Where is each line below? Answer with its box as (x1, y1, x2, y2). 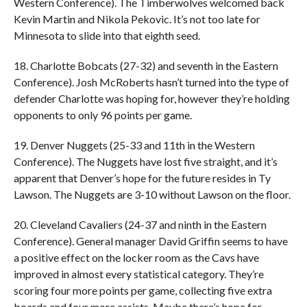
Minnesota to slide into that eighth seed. (13, 28, 200, 42)
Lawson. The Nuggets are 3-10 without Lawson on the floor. (13, 187, 291, 201)
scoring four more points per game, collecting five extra (13, 283, 272, 297)
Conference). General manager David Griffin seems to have (13, 234, 288, 247)
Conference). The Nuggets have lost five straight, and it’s (13, 154, 278, 168)
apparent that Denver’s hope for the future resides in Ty (13, 171, 271, 184)
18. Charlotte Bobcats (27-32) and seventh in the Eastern (13, 58, 278, 72)
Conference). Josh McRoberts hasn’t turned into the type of (13, 75, 289, 88)
